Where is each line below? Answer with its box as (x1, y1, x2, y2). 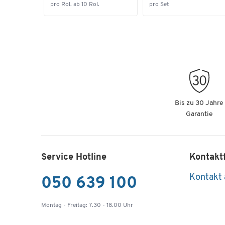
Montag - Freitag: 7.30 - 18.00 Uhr (41, 202, 133, 209)
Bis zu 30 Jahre (175, 99, 224, 107)
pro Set (149, 1, 169, 8)
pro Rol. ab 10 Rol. (50, 1, 99, 8)
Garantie (185, 110, 213, 118)
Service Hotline (41, 152, 106, 162)
